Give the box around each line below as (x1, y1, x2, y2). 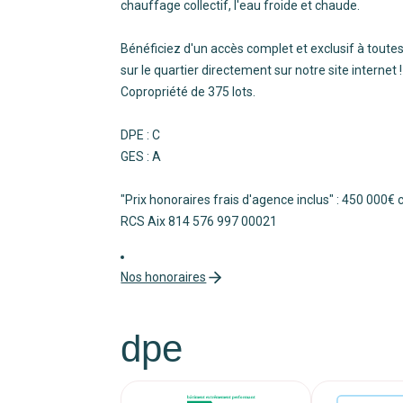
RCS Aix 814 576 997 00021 (121, 213, 278, 228)
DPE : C (121, 127, 161, 142)
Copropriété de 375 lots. (121, 84, 256, 99)
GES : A (121, 148, 162, 164)
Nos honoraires (121, 269, 207, 284)
